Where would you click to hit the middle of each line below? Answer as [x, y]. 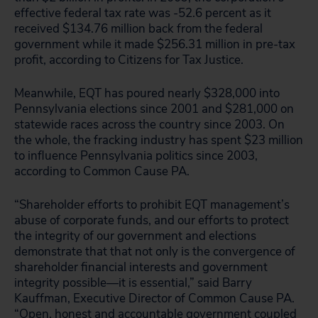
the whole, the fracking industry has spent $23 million [159, 140]
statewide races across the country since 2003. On [149, 125]
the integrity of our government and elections [135, 236]
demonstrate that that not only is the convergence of [155, 252]
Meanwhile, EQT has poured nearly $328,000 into [147, 93]
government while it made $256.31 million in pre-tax [155, 44]
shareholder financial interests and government [141, 267]
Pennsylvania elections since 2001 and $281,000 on [154, 109]
